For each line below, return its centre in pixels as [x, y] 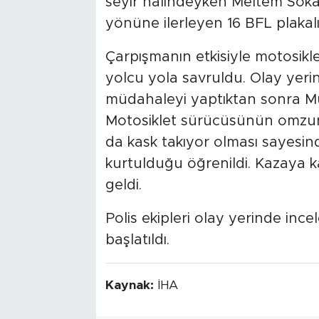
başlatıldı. [137, 240]
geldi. [123, 185]
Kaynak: [131, 285]
